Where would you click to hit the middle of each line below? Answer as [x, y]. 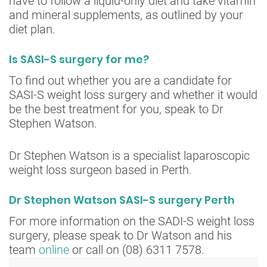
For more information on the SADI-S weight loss [132, 221]
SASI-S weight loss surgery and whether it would [133, 94]
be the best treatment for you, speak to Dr [116, 109]
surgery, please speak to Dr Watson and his [120, 235]
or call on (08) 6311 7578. [138, 249]
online [55, 249]
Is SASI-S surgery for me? [79, 59]
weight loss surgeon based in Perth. [100, 170]
